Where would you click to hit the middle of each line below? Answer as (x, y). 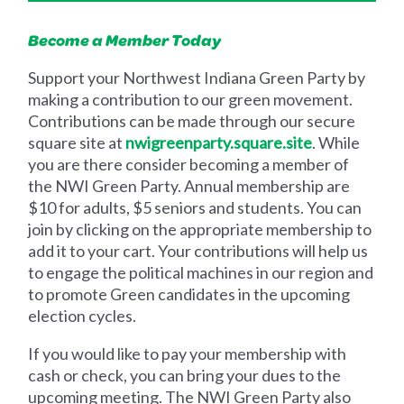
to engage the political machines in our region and (201, 273)
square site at (77, 143)
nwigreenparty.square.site (219, 143)
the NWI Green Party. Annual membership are (189, 186)
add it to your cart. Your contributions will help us (198, 251)
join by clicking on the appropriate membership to (200, 230)
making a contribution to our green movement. (191, 100)
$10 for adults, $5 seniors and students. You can (195, 208)
